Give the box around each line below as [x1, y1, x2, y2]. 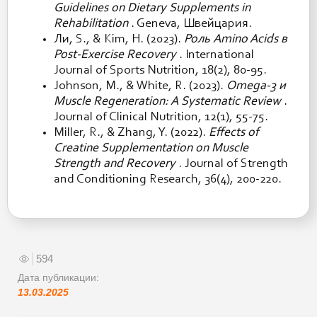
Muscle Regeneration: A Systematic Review [54, 96, 281, 109]
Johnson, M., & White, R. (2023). [54, 80, 226, 93]
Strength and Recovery [54, 158, 175, 171]
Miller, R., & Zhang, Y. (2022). [54, 127, 209, 140]
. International [176, 49, 254, 62]
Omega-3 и [226, 80, 286, 93]
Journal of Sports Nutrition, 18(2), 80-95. [54, 64, 267, 78]
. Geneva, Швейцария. [128, 18, 252, 31]
